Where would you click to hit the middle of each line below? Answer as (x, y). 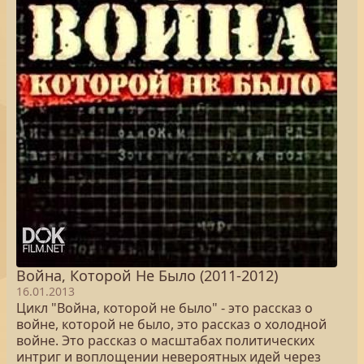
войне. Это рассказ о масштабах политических (165, 340)
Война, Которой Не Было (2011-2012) (147, 275)
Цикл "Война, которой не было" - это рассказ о (165, 308)
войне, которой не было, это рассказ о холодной (171, 324)
